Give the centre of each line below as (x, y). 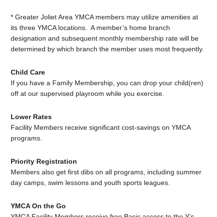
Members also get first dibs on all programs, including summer (106, 172)
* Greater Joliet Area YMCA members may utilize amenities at (105, 17)
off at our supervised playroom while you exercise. (88, 94)
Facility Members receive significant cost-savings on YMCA (101, 128)
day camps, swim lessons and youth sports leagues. (91, 183)
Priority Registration (44, 162)
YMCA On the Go (39, 206)
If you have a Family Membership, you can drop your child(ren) (107, 83)
